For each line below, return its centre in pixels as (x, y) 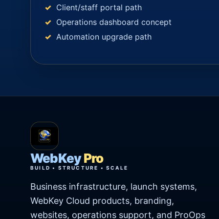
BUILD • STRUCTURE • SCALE (79, 168)
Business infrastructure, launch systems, (114, 187)
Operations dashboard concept (114, 22)
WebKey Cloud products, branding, (102, 201)
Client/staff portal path (99, 8)
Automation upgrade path (104, 37)
